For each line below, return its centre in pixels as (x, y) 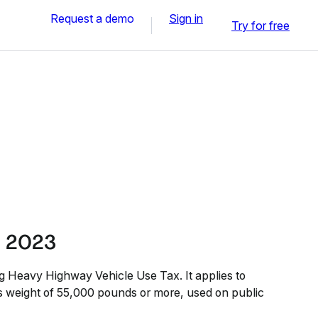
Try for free (261, 25)
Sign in (186, 18)
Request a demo (92, 18)
